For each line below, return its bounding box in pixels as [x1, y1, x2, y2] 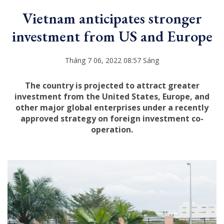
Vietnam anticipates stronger [22, 8, 202, 28]
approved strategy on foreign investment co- [20, 112, 203, 124]
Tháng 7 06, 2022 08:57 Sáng [65, 55, 159, 65]
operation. [91, 123, 133, 135]
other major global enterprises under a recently [15, 101, 208, 113]
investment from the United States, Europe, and [14, 90, 209, 102]
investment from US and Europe [11, 26, 212, 46]
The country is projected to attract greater [24, 79, 199, 91]
